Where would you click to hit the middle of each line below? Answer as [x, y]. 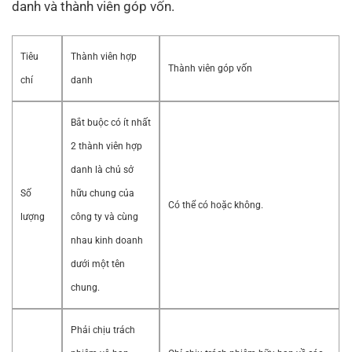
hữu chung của [103, 194]
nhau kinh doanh [107, 241]
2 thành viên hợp [106, 147]
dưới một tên [98, 264]
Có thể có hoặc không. [216, 205]
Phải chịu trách [103, 330]
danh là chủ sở [102, 170]
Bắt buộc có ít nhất [111, 123]
